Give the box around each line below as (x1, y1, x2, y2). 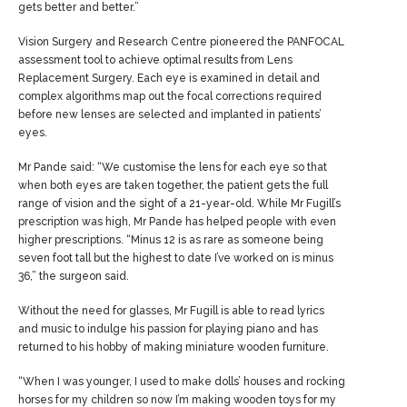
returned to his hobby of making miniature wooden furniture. (18, 341, 329, 354)
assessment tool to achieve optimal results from (18, 54, 267, 67)
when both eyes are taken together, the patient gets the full (18, 179, 328, 193)
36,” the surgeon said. (18, 270, 129, 283)
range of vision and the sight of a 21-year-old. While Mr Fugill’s (18, 197, 341, 211)
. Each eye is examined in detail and (132, 72, 320, 85)
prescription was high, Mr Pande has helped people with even (18, 215, 336, 229)
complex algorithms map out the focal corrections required (18, 90, 322, 104)
